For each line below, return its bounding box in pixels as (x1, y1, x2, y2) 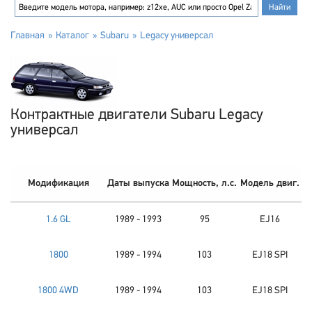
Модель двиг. (240, 178, 299, 189)
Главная (10, 31, 45, 41)
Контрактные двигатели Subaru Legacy (10, 107, 263, 123)
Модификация (27, 178, 89, 189)
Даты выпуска (107, 178, 169, 189)
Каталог (56, 31, 89, 41)
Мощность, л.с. (172, 178, 237, 189)
